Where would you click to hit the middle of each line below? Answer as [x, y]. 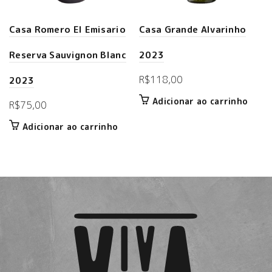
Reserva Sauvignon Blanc [68, 55]
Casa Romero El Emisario [67, 29]
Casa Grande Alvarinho [193, 29]
